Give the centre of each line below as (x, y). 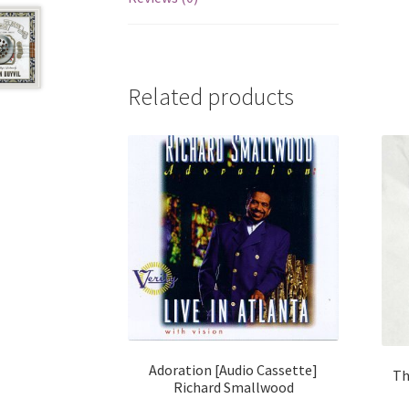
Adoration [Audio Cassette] (234, 370)
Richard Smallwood (233, 388)
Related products (211, 97)
